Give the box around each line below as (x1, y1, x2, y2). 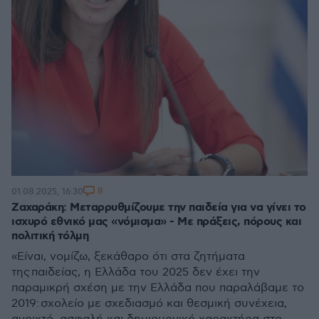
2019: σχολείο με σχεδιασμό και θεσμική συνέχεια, (11, 297, 287, 310)
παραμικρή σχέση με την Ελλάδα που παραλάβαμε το (11, 281, 304, 295)
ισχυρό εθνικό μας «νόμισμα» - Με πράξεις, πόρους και (11, 214, 301, 229)
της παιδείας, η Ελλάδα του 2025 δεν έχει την (11, 266, 260, 279)
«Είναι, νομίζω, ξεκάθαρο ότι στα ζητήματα (11, 250, 245, 263)
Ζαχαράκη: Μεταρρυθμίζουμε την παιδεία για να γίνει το (11, 200, 306, 215)
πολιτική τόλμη (11, 229, 88, 244)
